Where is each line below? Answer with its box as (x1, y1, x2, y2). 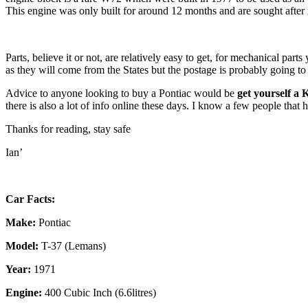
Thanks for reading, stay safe (5, 122, 131, 135)
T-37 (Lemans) (38, 239, 106, 252)
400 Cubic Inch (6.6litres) (45, 286, 156, 298)
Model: (5, 239, 38, 252)
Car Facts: (5, 192, 55, 205)
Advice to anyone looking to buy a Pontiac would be (5, 87, 237, 99)
